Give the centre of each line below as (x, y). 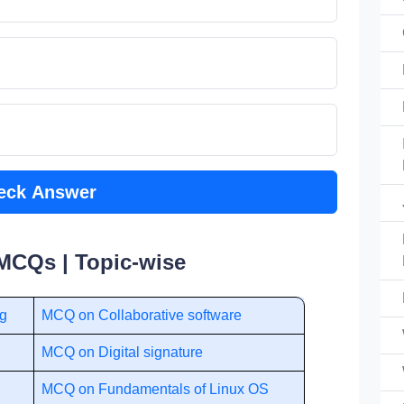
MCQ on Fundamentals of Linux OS (155, 389)
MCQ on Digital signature (122, 352)
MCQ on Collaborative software (142, 315)
